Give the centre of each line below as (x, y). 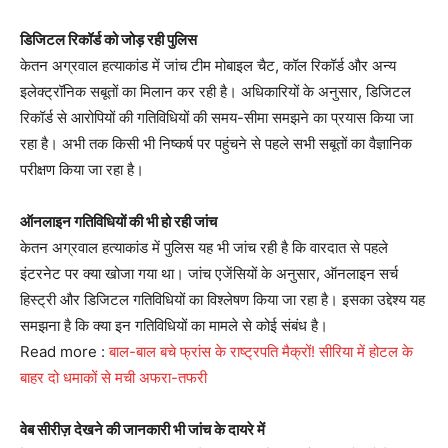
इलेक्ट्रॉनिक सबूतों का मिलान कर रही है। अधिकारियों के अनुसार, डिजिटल (215, 91)
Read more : (64, 351)
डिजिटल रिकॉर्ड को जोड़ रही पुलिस (108, 39)
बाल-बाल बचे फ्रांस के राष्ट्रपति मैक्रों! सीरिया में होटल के (261, 351)
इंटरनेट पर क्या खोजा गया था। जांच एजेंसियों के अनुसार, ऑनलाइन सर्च (209, 273)
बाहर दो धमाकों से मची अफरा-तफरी (113, 377)
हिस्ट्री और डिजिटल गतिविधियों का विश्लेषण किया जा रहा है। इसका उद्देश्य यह (222, 299)
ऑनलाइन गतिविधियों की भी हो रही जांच (118, 221)
